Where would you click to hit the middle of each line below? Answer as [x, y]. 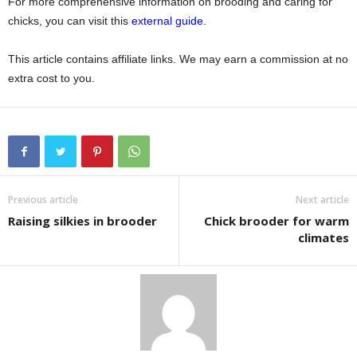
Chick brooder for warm [277, 221]
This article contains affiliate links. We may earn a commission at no [178, 59]
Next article [322, 200]
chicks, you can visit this [70, 21]
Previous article [43, 200]
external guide [167, 21]
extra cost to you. [51, 78]
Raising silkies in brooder [82, 221]
